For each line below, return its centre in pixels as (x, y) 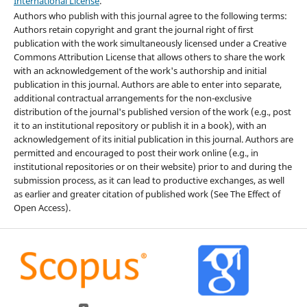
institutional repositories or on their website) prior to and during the (152, 167)
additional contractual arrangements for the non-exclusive (132, 98)
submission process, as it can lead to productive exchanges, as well (149, 181)
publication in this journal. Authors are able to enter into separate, (147, 85)
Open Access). (42, 208)
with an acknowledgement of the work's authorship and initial (140, 71)
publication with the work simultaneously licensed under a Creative (150, 44)
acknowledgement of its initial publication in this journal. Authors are (153, 139)
